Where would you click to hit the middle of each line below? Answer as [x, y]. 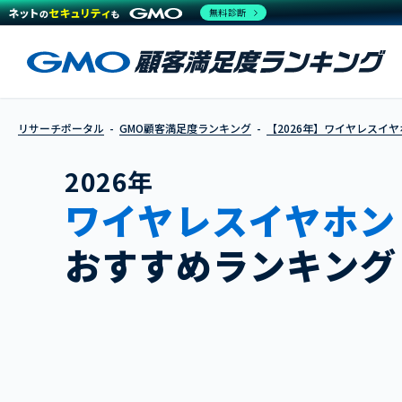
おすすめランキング [231, 265]
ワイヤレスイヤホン [231, 220]
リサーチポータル [61, 128]
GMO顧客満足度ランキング [185, 128]
